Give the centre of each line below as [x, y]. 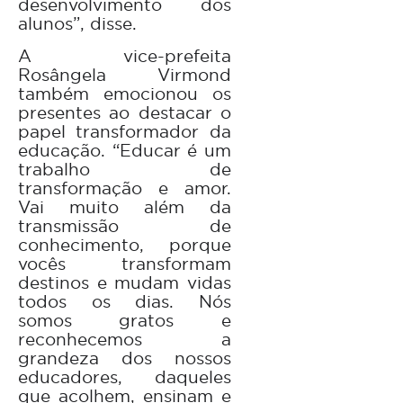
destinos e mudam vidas [125, 282]
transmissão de [125, 225]
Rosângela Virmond [125, 74]
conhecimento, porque [125, 244]
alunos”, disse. [77, 23]
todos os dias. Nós [125, 301]
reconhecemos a [125, 339]
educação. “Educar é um [125, 150]
